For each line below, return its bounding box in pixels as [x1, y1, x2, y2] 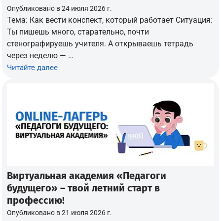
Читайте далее [7, 63, 58, 72]
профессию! [7, 194, 65, 206]
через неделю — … [7, 50, 74, 60]
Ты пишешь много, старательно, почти [7, 27, 149, 37]
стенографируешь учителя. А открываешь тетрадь [7, 38, 194, 48]
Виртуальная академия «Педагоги [7, 169, 167, 182]
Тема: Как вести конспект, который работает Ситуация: [7, 15, 213, 25]
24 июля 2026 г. [62, 4, 112, 12]
